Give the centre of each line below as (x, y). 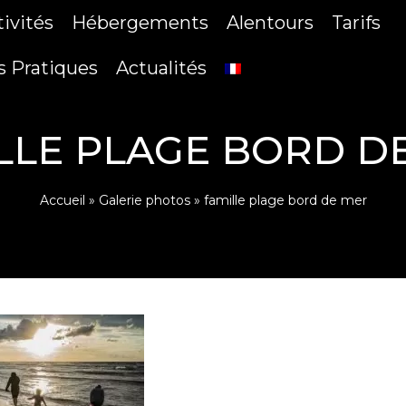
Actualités (161, 68)
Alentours (270, 23)
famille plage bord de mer (285, 200)
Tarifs (356, 23)
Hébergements (140, 23)
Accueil (62, 200)
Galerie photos (144, 200)
